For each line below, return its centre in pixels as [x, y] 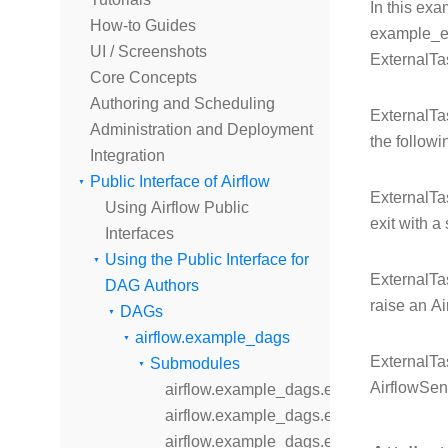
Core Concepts [143, 77]
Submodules [195, 363]
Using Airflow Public [177, 207]
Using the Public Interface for [207, 259]
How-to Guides [143, 25]
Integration [127, 155]
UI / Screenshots [148, 51]
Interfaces [139, 233]
